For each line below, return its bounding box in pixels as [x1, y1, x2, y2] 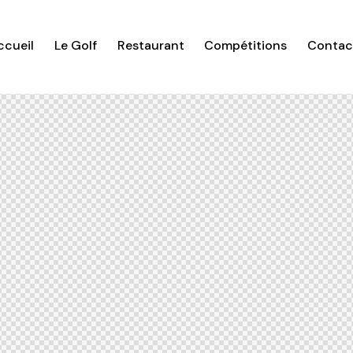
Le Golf [54, 37, 97, 54]
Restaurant [117, 37, 184, 54]
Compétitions [204, 37, 288, 54]
